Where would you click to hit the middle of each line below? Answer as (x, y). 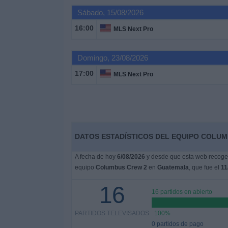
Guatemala (173, 167)
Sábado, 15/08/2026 (110, 12)
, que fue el (205, 167)
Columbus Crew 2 (121, 167)
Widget (20, 62)
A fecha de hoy (96, 157)
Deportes (24, 7)
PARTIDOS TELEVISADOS (112, 213)
